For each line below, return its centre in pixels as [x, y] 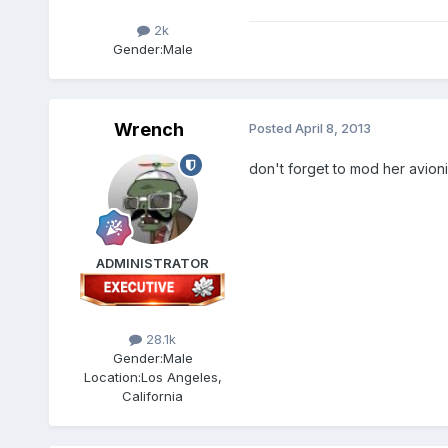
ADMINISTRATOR [153, 263]
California [153, 395]
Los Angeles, [181, 376]
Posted [271, 128]
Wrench [148, 130]
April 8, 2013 [332, 128]
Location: [112, 376]
